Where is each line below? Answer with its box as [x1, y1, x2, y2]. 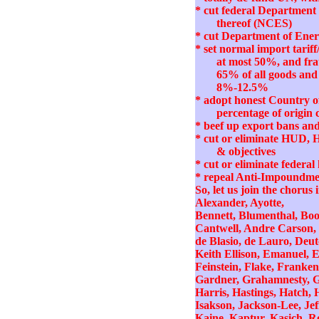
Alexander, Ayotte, [195, 197, 284, 209]
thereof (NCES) [216, 17, 292, 30]
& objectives [216, 145, 276, 158]
